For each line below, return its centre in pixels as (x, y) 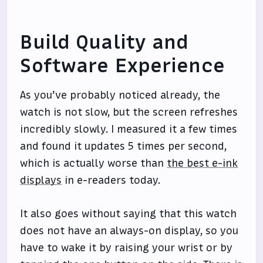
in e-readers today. (111, 181)
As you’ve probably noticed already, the (120, 95)
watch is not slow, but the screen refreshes (129, 112)
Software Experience (122, 66)
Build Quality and (104, 43)
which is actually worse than (94, 163)
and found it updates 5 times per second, (124, 146)
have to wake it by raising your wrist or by (127, 248)
